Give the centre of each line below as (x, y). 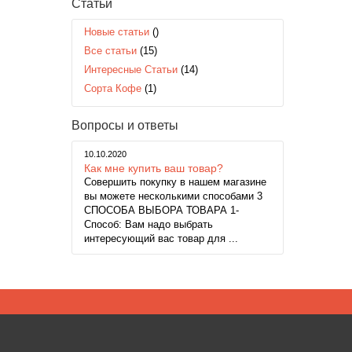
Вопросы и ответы (125, 126)
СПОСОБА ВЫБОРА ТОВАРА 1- (161, 211)
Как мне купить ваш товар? (154, 169)
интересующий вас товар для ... (161, 239)
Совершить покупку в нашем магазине (175, 182)
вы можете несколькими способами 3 (173, 196)
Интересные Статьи (131, 70)
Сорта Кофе (113, 89)
